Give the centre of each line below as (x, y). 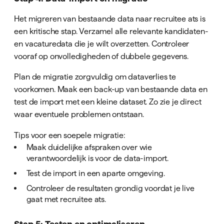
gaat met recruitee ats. (66, 199)
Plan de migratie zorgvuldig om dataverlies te (95, 77)
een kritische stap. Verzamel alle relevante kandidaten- (111, 31)
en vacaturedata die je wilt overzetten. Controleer (102, 44)
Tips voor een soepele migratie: (70, 135)
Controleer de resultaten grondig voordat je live (110, 188)
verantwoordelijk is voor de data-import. (97, 158)
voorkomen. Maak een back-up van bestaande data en (111, 89)
